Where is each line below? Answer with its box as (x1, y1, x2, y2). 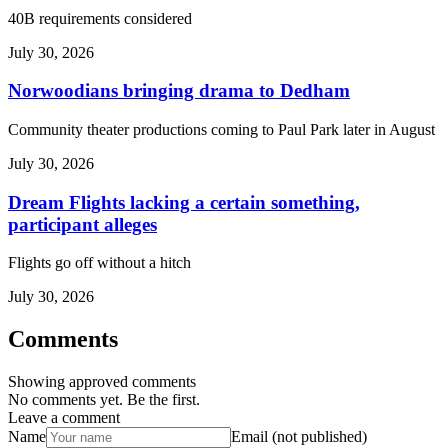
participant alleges (8, 213, 157, 235)
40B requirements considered (8, 9, 192, 27)
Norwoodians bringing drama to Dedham (8, 80, 350, 102)
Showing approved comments (8, 373, 196, 391)
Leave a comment (8, 409, 120, 427)
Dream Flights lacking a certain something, (8, 191, 360, 213)
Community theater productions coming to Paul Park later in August (8, 121, 435, 139)
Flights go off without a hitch (8, 254, 191, 272)
